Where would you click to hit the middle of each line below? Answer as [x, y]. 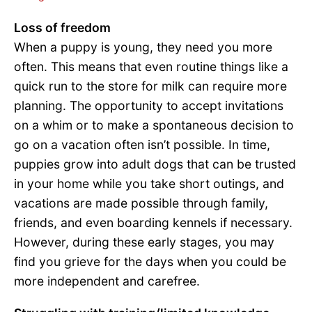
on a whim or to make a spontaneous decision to [154, 125]
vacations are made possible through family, [141, 203]
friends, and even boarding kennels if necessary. [153, 222]
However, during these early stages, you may [144, 242]
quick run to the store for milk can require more [150, 86]
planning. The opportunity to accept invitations [149, 105]
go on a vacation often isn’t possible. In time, [142, 144]
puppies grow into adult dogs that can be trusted [155, 164]
